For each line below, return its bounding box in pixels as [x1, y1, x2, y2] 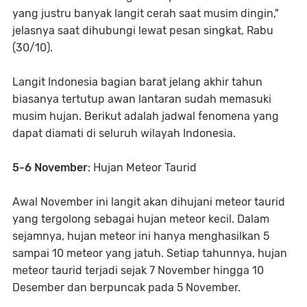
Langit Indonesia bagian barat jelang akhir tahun [12, 75, 262, 88]
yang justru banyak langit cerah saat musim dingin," [12, 6, 279, 20]
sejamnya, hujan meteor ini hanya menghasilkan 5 [12, 229, 269, 243]
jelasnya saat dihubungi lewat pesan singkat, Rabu [12, 23, 273, 37]
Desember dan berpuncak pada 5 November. [12, 280, 241, 294]
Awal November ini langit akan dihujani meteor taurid [12, 195, 285, 208]
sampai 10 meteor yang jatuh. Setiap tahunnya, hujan [12, 246, 287, 260]
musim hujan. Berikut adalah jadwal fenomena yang [12, 109, 279, 123]
